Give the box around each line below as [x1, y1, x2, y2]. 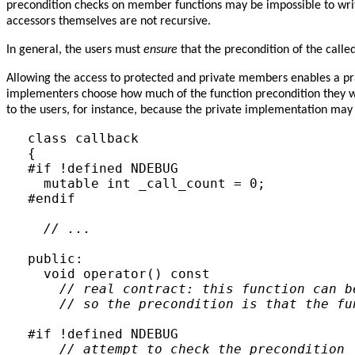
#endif [27, 191, 75, 207]
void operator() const [27, 266, 210, 282]
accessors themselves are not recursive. [6, 15, 211, 29]
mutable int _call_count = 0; [27, 176, 265, 192]
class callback [27, 131, 139, 147]
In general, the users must [6, 44, 143, 57]
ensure [143, 44, 177, 57]
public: [27, 251, 83, 267]
